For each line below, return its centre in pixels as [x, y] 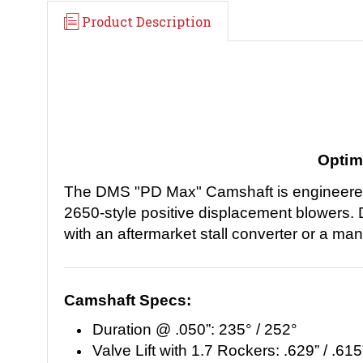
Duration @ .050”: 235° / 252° [195, 329]
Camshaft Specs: [128, 300]
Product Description [147, 21]
